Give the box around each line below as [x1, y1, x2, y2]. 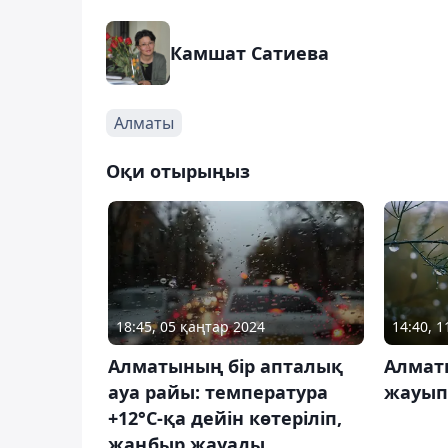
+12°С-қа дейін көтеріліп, [108, 405, 342, 430]
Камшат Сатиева [170, 40, 329, 65]
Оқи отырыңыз [106, 158, 250, 183]
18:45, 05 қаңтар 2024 [116, 316, 265, 336]
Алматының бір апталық [108, 353, 343, 378]
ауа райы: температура [108, 379, 328, 404]
